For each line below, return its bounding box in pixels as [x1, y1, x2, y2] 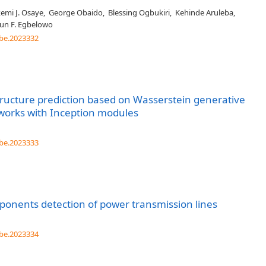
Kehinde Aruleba [175, 7, 233, 18]
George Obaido [49, 7, 103, 18]
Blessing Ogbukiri [108, 7, 170, 18]
